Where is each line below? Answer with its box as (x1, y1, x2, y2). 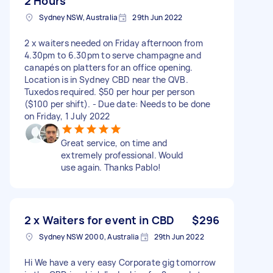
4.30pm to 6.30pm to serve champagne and (24, 49, 201, 61)
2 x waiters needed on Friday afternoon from (24, 37, 203, 49)
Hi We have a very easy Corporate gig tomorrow (24, 256, 216, 268)
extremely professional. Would (61, 149, 183, 161)
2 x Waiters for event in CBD (24, 212, 175, 227)
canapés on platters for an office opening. (24, 61, 193, 73)
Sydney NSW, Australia (39, 12, 118, 23)
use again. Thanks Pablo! (61, 161, 161, 173)
